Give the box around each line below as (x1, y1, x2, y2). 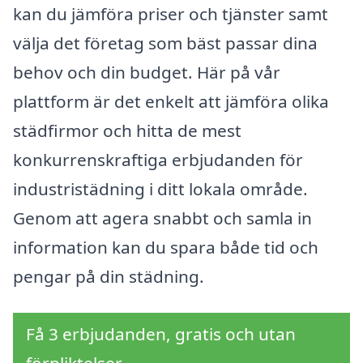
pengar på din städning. (13, 264, 204, 288)
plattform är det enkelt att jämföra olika (13, 89, 329, 113)
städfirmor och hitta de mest (13, 118, 241, 142)
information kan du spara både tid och (13, 235, 318, 258)
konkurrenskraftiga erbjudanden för (13, 147, 303, 171)
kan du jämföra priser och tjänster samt (13, 2, 328, 25)
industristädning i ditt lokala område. (13, 177, 308, 200)
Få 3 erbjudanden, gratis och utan (26, 322, 296, 346)
